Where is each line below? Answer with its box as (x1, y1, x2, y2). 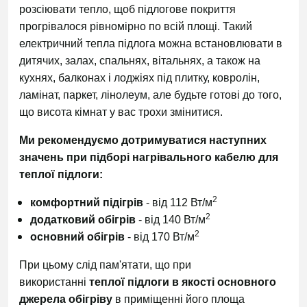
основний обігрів (30, 231, 125, 243)
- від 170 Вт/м (125, 231, 195, 243)
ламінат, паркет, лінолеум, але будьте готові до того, (19, 89, 282, 101)
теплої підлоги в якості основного (89, 276, 276, 288)
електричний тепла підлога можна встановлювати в (19, 38, 282, 49)
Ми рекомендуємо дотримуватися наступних (19, 134, 267, 146)
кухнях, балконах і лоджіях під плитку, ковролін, (19, 72, 260, 84)
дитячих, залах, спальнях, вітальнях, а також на (19, 55, 260, 66)
